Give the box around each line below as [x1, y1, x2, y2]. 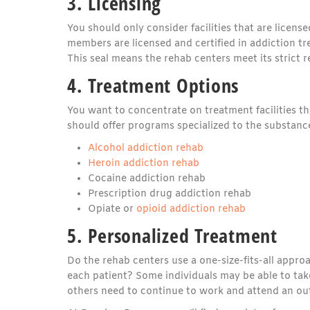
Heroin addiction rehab [88, 156, 199, 170]
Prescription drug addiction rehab [88, 187, 251, 201]
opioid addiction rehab [136, 202, 246, 216]
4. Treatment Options [67, 71, 239, 98]
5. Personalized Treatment [67, 221, 277, 248]
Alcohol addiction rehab [88, 141, 203, 155]
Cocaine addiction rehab [88, 172, 206, 185]
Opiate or [88, 202, 136, 216]
